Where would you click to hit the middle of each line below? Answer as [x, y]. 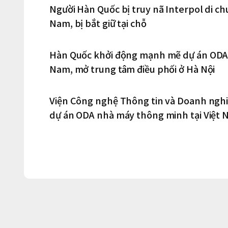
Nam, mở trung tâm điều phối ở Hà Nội [132, 69]
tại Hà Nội [70, 129]
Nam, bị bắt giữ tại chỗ [98, 23]
